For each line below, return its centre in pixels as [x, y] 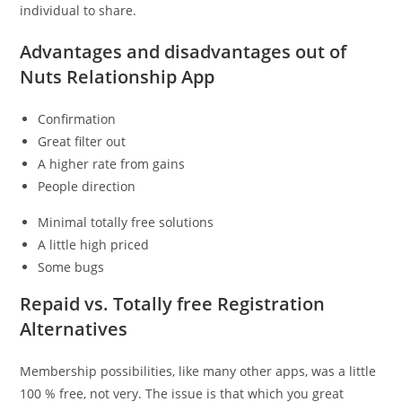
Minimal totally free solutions [126, 222]
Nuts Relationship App [118, 77]
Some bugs [71, 267]
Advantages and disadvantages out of [184, 52]
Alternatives [74, 329]
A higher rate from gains [112, 164]
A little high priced [94, 245]
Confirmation [77, 119]
